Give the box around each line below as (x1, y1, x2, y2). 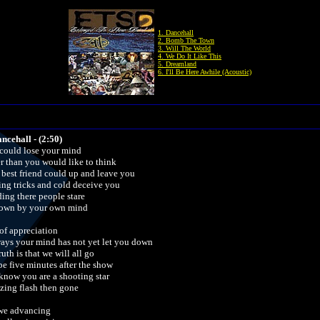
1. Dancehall (158, 29, 194, 36)
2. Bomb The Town (158, 36, 214, 44)
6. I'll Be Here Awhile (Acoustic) (158, 68, 251, 76)
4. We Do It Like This (158, 52, 221, 60)
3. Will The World (158, 44, 211, 52)
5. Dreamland (158, 60, 196, 68)
